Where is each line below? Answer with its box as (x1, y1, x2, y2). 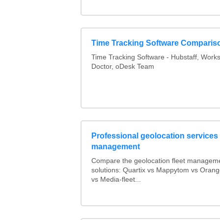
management (91, 142, 140, 151)
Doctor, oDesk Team (91, 63, 154, 71)
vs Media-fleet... (91, 176, 141, 184)
